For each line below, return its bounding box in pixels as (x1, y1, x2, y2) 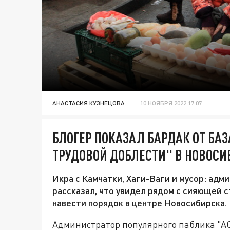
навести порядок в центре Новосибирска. (52, 197, 227, 209)
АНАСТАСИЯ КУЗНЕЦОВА (52, 99, 125, 107)
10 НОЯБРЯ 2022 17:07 (140, 99, 202, 107)
